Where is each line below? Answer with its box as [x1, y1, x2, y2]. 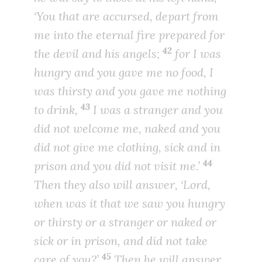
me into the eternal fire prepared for [34, 27, 225, 43]
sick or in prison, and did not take [34, 233, 208, 249]
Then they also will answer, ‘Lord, [34, 177, 211, 192]
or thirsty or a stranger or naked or [34, 215, 216, 230]
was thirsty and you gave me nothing [34, 84, 226, 99]
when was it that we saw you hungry [34, 196, 225, 211]
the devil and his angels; [34, 46, 163, 61]
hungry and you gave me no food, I [34, 65, 213, 80]
